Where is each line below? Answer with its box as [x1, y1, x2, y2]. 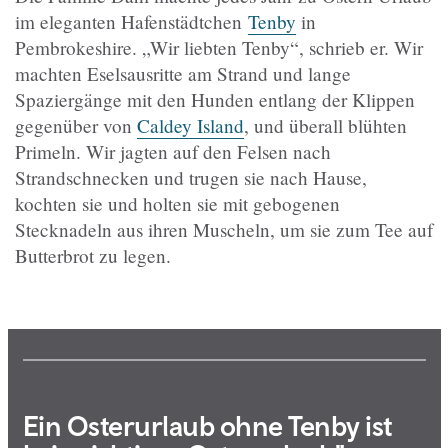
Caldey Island [137, 112, 244, 138]
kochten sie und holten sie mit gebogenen [15, 190, 340, 216]
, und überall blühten [244, 112, 407, 138]
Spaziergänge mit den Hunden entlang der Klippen [15, 86, 415, 112]
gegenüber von [15, 112, 137, 138]
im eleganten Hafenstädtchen [15, 8, 248, 34]
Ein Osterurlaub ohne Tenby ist [22, 408, 392, 442]
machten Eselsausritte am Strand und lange [15, 60, 351, 86]
